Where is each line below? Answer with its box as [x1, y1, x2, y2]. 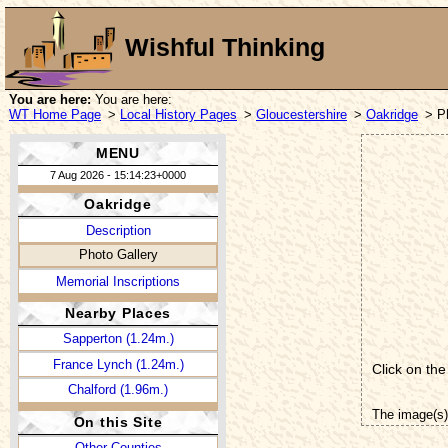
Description [85, 222, 151, 238]
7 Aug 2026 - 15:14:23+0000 [50, 168, 186, 181]
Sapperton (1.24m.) [62, 331, 174, 347]
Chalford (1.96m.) [68, 382, 168, 398]
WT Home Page [9, 106, 101, 122]
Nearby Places [64, 304, 172, 321]
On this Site [73, 413, 163, 430]
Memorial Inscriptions [56, 273, 180, 289]
